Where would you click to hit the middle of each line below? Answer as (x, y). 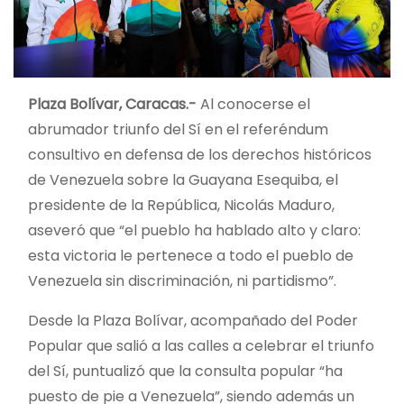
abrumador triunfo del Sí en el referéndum (178, 129)
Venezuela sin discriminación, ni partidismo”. (182, 280)
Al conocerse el (255, 104)
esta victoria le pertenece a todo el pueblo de (191, 255)
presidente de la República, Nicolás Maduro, (181, 205)
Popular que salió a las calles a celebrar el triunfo (201, 345)
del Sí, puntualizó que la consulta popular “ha (185, 371)
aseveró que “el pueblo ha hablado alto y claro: (194, 230)
